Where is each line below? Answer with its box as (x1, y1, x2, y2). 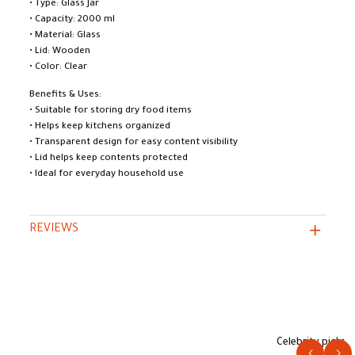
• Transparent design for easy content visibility (29, 138, 238, 148)
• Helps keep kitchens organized (29, 122, 170, 132)
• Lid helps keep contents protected (29, 154, 188, 164)
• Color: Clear (29, 63, 87, 73)
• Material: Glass (29, 31, 101, 41)
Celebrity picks (277, 338, 345, 349)
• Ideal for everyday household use (29, 170, 184, 180)
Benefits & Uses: (29, 90, 101, 101)
